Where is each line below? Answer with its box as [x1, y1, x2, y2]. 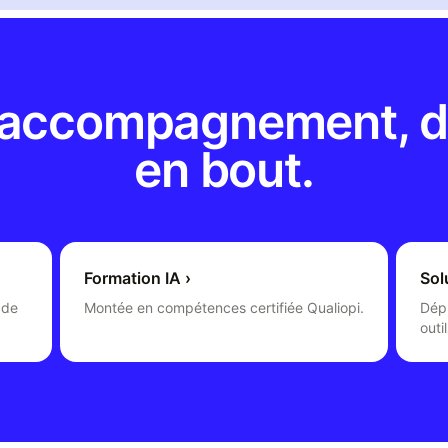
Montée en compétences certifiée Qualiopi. [84, 299, 364, 316]
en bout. [134, 140, 314, 199]
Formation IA [84, 268, 181, 288]
